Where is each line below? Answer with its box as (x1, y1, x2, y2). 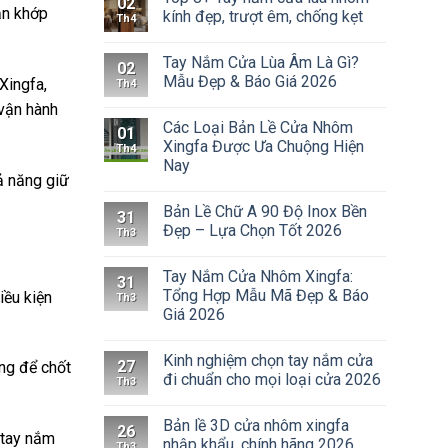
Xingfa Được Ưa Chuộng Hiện (162, 137, 364, 156)
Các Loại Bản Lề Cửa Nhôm (162, 118, 353, 137)
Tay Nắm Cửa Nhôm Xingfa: (162, 267, 353, 286)
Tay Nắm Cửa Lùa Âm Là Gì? (162, 53, 359, 72)
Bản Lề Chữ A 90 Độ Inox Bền (162, 202, 367, 221)
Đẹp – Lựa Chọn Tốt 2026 (162, 221, 342, 240)
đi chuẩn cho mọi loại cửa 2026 (162, 370, 381, 389)
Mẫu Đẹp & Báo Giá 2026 (162, 72, 337, 91)
